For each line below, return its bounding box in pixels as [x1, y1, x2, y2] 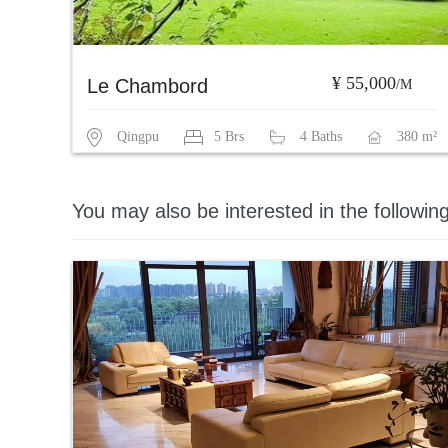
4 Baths [299, 129, 342, 144]
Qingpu [117, 129, 159, 144]
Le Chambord [87, 75, 208, 97]
